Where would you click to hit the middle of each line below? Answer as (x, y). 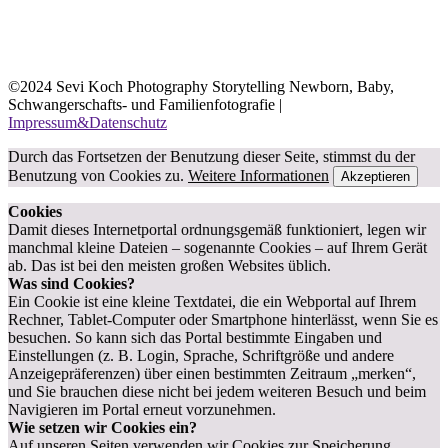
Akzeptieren (375, 176)
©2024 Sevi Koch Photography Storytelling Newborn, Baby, (201, 86)
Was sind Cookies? (71, 283)
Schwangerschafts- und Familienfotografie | (145, 104)
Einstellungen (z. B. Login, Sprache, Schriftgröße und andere (201, 355)
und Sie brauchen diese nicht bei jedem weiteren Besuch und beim (217, 391)
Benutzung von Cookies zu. (98, 175)
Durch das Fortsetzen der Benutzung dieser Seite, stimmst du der (211, 156)
